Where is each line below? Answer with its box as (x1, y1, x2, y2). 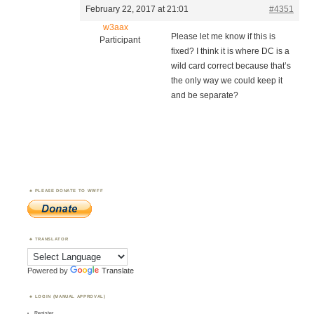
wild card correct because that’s (170, 61, 291, 71)
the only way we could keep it (170, 76, 282, 86)
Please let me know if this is (170, 32, 275, 42)
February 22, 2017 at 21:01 (85, 4, 189, 15)
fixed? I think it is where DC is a (170, 46, 289, 57)
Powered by (27, 266, 71, 275)
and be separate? (170, 90, 238, 101)
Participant (100, 35, 141, 46)
